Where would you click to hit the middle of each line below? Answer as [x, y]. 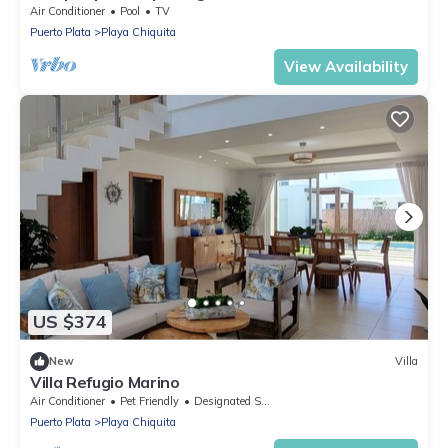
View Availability [346, 66]
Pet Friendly [149, 400]
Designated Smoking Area [227, 400]
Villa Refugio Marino [105, 381]
